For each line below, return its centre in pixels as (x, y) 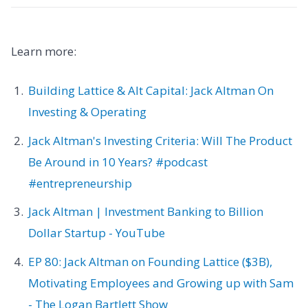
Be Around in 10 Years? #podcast (118, 162)
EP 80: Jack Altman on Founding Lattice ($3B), (150, 261)
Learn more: (44, 52)
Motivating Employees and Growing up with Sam (161, 283)
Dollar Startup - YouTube (96, 233)
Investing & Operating (87, 112)
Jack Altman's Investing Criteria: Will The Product (160, 140)
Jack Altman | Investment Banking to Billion (145, 212)
